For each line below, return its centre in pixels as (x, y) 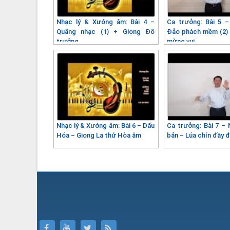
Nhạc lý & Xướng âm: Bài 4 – (106, 22)
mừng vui (181, 41)
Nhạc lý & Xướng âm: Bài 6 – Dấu (106, 125)
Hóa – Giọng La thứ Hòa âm (99, 135)
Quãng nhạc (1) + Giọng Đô (106, 31)
